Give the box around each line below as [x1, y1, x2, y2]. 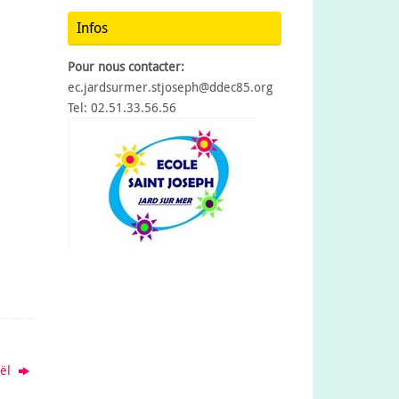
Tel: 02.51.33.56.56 [68, 99, 176, 117]
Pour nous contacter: [68, 58, 184, 76]
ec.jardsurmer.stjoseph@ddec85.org [68, 78, 273, 96]
